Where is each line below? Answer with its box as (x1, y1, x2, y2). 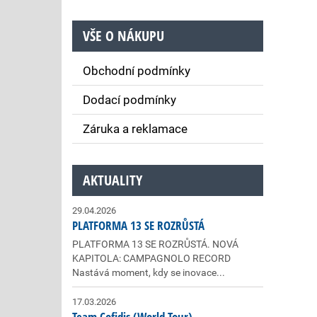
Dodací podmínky (83, 93, 176, 107)
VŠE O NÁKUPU (83, 26, 164, 45)
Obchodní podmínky (83, 64, 190, 78)
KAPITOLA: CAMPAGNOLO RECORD (72, 253, 231, 264)
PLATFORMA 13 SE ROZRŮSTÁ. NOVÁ (72, 238, 238, 250)
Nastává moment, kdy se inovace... (72, 267, 225, 278)
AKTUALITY (83, 171, 142, 190)
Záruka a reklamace (83, 122, 188, 136)
